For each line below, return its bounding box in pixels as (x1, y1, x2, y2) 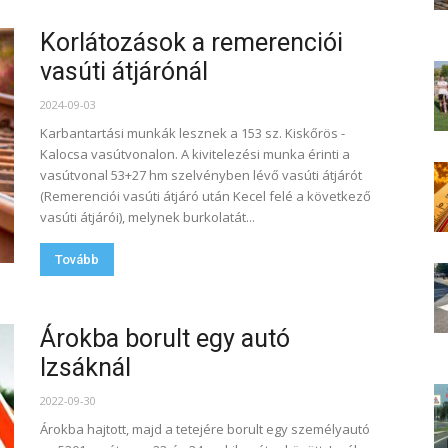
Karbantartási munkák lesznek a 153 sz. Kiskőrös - (40, 124, 345, 142)
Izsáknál (40, 353, 131, 382)
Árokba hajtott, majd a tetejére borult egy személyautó (40, 420, 370, 438)
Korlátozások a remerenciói (40, 28, 343, 57)
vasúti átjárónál (40, 57, 208, 86)
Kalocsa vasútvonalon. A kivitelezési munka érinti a (40, 145, 350, 163)
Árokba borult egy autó (40, 324, 290, 353)
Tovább (55, 252, 99, 267)
